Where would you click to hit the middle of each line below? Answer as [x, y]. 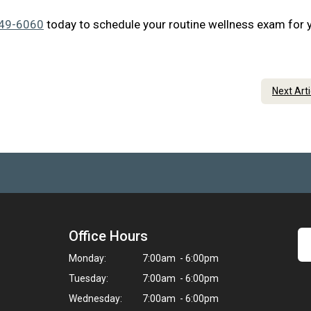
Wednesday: [95, 299]
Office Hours [108, 236]
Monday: [87, 258]
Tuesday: [89, 278]
